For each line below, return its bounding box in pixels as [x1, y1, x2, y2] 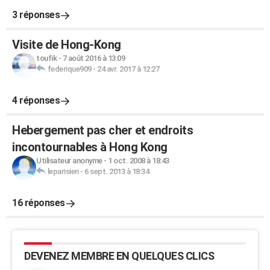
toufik [36, 54, 57, 63]
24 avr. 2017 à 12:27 [97, 64, 159, 74]
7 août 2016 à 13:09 [62, 54, 125, 63]
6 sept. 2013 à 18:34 [84, 167, 149, 176]
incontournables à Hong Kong [12, 140, 168, 154]
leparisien [47, 167, 79, 176]
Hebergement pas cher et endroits [12, 123, 193, 137]
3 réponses [12, 9, 60, 20]
